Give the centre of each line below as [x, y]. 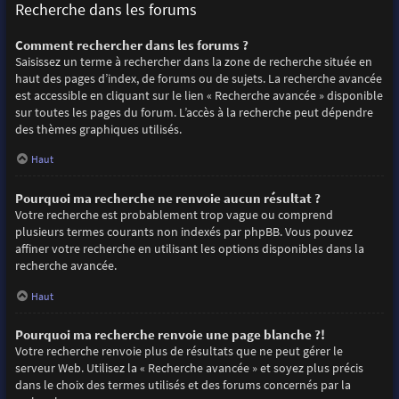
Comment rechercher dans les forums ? [131, 45]
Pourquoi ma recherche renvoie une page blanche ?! [170, 335]
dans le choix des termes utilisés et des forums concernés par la [183, 385]
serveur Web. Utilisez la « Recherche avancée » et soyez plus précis [189, 368]
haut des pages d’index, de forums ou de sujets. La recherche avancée [198, 78]
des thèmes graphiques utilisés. [98, 129]
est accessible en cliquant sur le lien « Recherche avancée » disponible [199, 95]
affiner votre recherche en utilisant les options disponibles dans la [189, 248]
